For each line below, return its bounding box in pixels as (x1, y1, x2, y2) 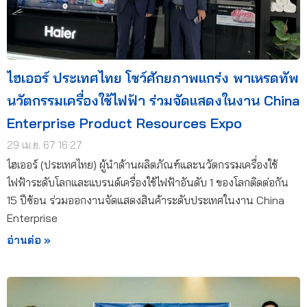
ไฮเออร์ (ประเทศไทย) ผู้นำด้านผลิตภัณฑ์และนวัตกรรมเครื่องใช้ (7, 158, 278, 172)
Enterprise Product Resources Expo (7, 114, 242, 132)
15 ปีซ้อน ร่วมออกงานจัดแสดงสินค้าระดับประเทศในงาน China (7, 193, 284, 208)
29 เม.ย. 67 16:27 (7, 138, 82, 152)
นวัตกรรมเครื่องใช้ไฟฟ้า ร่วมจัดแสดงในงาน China (7, 92, 299, 110)
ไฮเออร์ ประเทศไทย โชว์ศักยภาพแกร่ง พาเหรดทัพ (7, 69, 299, 87)
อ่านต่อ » (7, 234, 51, 247)
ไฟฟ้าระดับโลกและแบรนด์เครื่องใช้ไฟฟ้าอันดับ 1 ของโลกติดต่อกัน (7, 175, 288, 190)
